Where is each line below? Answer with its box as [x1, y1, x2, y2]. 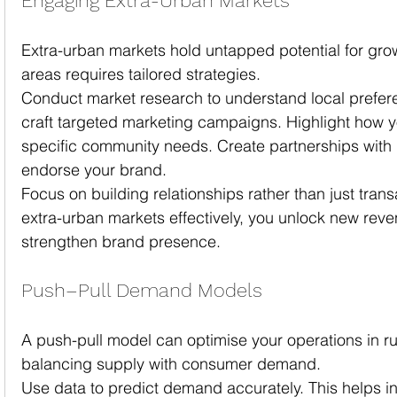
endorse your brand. [21, 160, 167, 181]
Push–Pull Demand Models [21, 279, 262, 302]
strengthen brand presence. [21, 231, 221, 253]
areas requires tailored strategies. [21, 64, 261, 85]
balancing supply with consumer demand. [21, 354, 321, 375]
